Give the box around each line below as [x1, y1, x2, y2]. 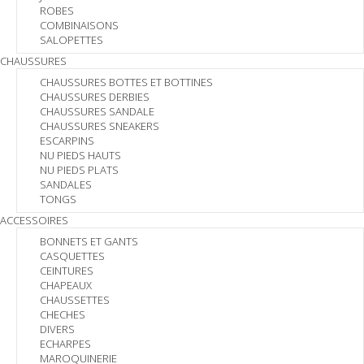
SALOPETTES [40, 32, 103, 47]
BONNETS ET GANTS [40, 234, 138, 249]
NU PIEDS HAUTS [40, 148, 121, 162]
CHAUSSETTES [40, 292, 110, 307]
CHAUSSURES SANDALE [40, 104, 154, 119]
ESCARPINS [40, 133, 94, 148]
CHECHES [40, 307, 85, 322]
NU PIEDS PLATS [40, 162, 119, 177]
